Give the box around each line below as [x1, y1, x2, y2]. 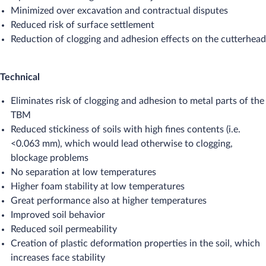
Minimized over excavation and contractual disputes [11, 6, 228, 15]
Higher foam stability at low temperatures [11, 182, 185, 191]
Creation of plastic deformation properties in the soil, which [11, 239, 260, 248]
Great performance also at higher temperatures [11, 196, 207, 205]
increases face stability [11, 253, 105, 262]
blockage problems [11, 153, 88, 163]
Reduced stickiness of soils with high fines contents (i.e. [11, 125, 240, 134]
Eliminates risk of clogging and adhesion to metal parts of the [11, 96, 264, 106]
